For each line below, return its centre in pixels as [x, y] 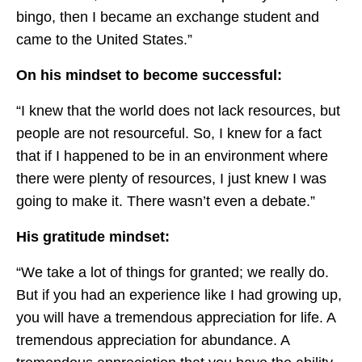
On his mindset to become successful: [149, 76]
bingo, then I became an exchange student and [168, 17]
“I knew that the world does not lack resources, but [178, 111]
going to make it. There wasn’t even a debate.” [166, 202]
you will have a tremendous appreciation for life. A [176, 318]
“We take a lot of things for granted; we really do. [173, 273]
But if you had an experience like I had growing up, [179, 295]
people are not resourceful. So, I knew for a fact [169, 134]
